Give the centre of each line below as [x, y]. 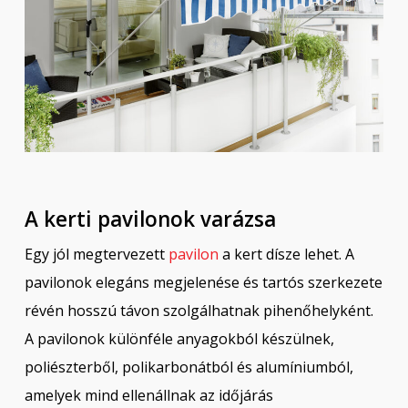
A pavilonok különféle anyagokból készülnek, [179, 338]
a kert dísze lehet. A [286, 254]
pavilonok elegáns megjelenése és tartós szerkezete [203, 282]
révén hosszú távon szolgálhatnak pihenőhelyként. [199, 310]
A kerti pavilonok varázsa [150, 219]
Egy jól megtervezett [96, 254]
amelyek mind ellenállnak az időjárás [148, 395]
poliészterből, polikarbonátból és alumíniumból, [189, 367]
